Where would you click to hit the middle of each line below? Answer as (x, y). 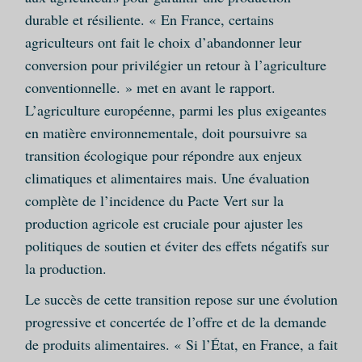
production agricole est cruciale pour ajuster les (164, 223)
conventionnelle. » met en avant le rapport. (150, 88)
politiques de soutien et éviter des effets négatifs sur (177, 246)
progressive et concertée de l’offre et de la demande (175, 322)
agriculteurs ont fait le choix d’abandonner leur (163, 42)
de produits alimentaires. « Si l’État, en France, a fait (181, 345)
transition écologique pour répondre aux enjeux (163, 156)
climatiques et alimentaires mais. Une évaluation (167, 178)
